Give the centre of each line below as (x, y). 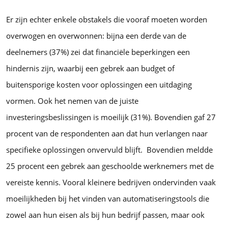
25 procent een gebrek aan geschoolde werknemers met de (110, 166)
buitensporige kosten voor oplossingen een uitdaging (99, 85)
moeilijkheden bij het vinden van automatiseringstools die (108, 199)
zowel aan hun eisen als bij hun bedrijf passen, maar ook (105, 215)
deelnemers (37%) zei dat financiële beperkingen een (98, 52)
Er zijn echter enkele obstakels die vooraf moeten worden (107, 20)
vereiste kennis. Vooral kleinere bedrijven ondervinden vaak (111, 182)
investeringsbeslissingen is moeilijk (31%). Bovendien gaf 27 (111, 117)
